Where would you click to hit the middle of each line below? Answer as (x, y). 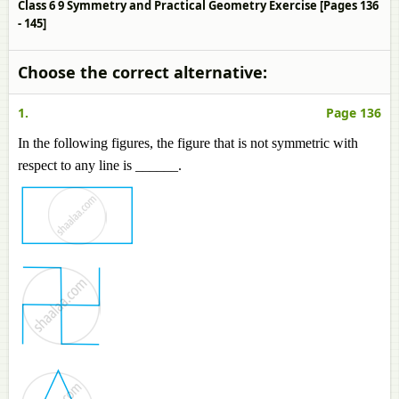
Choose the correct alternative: (142, 72)
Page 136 (354, 113)
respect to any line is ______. (100, 165)
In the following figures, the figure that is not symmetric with (188, 143)
